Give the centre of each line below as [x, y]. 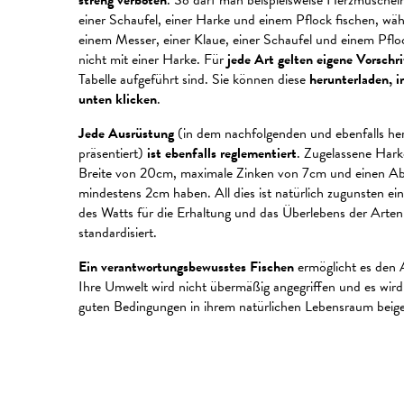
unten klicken [118, 99]
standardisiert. [118, 233]
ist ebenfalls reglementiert [222, 153]
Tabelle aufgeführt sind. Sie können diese [194, 79]
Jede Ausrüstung [126, 133]
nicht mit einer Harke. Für [153, 60]
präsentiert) [113, 153]
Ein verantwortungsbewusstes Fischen [186, 267]
